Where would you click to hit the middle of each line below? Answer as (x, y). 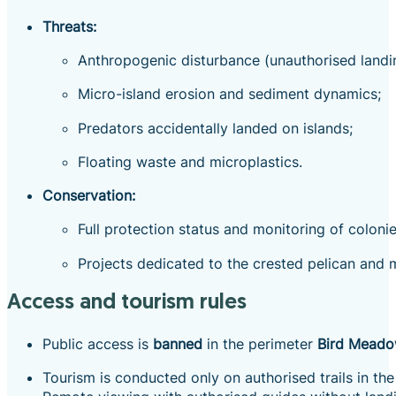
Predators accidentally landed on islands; (215, 128)
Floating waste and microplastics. (190, 161)
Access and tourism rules (134, 303)
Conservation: (89, 196)
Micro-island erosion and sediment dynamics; (229, 94)
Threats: (69, 26)
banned (178, 343)
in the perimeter (260, 343)
